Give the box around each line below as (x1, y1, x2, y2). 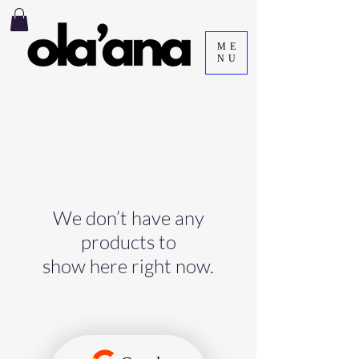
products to (80, 229, 176, 254)
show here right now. (42, 253, 214, 278)
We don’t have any (52, 205, 204, 230)
